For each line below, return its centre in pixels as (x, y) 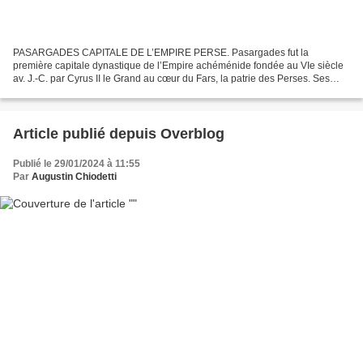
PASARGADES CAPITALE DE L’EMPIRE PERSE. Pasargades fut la (161, 52)
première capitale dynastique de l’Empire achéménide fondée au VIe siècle (178, 65)
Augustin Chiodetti (74, 176)
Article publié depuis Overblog (192, 133)
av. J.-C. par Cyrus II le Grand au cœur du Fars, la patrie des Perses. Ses (171, 78)
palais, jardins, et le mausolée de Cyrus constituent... (128, 91)
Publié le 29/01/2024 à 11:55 (77, 163)
